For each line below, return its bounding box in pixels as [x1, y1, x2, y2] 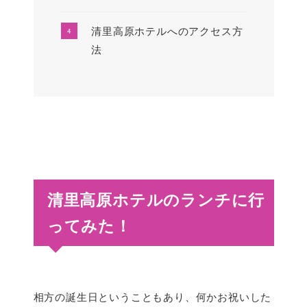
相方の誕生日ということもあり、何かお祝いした [33, 289, 272, 304]
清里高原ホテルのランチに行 [47, 188, 265, 211]
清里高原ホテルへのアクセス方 [91, 23, 243, 38]
